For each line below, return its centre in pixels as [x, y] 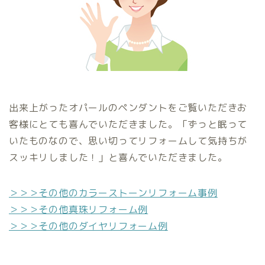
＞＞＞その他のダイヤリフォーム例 [88, 226]
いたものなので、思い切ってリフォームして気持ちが [128, 141]
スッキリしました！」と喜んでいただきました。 [118, 158]
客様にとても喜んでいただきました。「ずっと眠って [128, 125]
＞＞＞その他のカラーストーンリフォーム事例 [113, 193]
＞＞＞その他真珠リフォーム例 [79, 210]
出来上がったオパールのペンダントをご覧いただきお [128, 108]
